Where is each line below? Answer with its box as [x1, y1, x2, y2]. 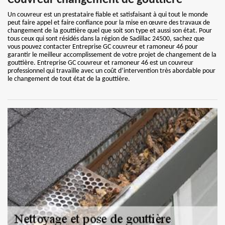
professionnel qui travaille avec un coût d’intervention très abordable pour [8, 67, 215, 75]
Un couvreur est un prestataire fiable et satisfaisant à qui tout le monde [8, 11, 208, 19]
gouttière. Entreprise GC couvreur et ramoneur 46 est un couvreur [8, 59, 193, 67]
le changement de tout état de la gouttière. [8, 75, 130, 83]
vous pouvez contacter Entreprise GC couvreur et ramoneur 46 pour [8, 43, 198, 51]
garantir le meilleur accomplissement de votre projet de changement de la [8, 51, 216, 59]
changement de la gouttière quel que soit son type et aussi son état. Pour [8, 27, 212, 35]
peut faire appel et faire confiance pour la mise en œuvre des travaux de [8, 19, 210, 27]
